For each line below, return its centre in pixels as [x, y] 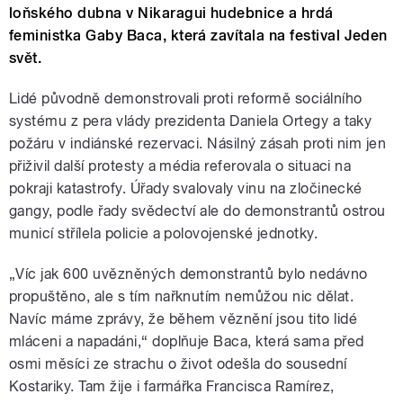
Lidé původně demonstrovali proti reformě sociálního [186, 99]
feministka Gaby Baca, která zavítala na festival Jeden [198, 36]
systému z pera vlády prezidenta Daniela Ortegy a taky [191, 121]
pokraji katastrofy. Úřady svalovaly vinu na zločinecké [186, 189]
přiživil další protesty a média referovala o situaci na [180, 166]
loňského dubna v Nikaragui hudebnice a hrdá [171, 13]
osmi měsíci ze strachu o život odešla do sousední [178, 364]
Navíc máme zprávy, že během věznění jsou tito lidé [184, 319]
